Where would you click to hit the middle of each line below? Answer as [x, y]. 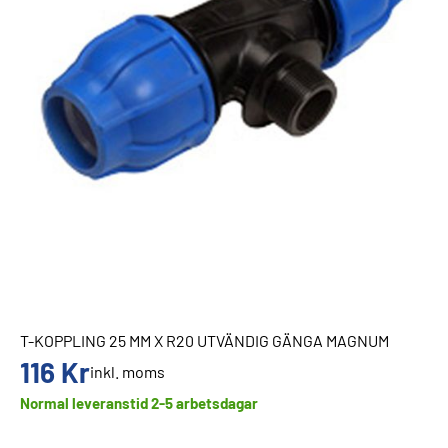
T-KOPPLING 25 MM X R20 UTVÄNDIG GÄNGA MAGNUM [204, 340]
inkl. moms [127, 371]
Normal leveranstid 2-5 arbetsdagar [139, 403]
